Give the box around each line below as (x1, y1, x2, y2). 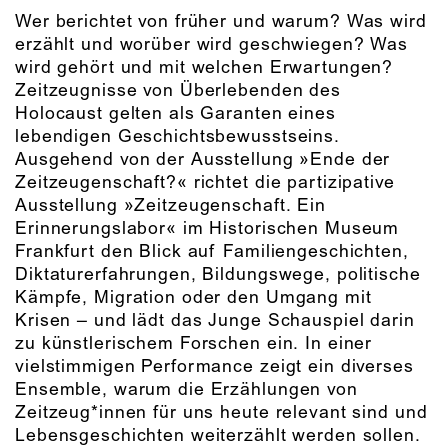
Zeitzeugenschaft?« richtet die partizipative (15, 171, 395, 194)
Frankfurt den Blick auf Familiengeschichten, (15, 240, 409, 263)
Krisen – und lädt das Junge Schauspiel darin (15, 309, 415, 332)
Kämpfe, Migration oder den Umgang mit (15, 286, 372, 309)
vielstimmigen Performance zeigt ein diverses (15, 355, 414, 378)
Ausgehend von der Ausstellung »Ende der (15, 148, 391, 171)
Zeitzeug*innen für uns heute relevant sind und (15, 401, 428, 424)
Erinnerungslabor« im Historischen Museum (15, 217, 400, 240)
